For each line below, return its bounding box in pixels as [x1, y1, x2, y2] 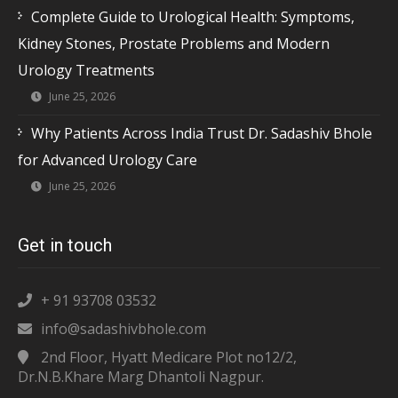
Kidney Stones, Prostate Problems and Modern [18, 33, 330, 53]
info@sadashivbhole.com [41, 318, 206, 338]
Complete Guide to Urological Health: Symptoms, [31, 6, 354, 27]
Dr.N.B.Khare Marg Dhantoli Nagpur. [18, 366, 264, 386]
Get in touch [18, 234, 112, 256]
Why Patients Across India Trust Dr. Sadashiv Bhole [31, 123, 372, 143]
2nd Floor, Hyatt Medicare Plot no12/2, [37, 346, 297, 367]
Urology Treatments [18, 60, 155, 80]
